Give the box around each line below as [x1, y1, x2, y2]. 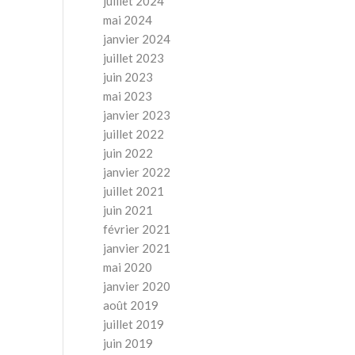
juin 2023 [102, 70, 153, 84]
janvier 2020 [102, 279, 170, 293]
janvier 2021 [102, 241, 170, 255]
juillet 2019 [102, 317, 164, 331]
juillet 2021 [102, 184, 164, 198]
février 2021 [102, 222, 170, 236]
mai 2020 [102, 260, 152, 274]
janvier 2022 [102, 165, 170, 179]
